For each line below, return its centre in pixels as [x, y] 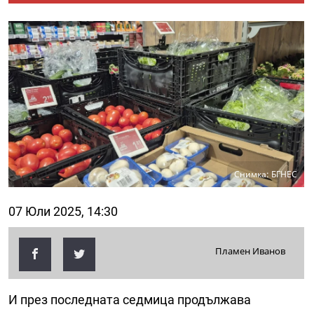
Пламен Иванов [250, 251]
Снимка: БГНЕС [266, 175]
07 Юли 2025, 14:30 [63, 212]
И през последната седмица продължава [130, 300]
